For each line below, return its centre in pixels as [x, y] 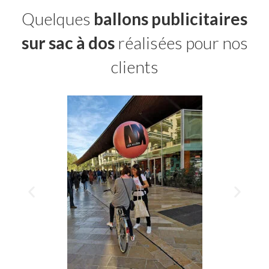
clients [134, 66]
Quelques [58, 18]
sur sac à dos [68, 42]
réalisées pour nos [181, 42]
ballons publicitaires [171, 18]
